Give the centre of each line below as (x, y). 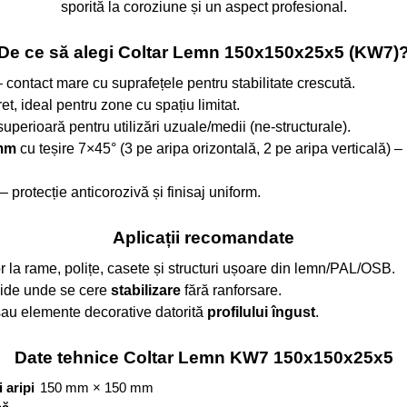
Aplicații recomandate (203, 238)
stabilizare (146, 291)
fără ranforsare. (232, 291)
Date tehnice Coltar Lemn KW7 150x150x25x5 (203, 358)
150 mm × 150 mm (97, 388)
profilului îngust (262, 313)
